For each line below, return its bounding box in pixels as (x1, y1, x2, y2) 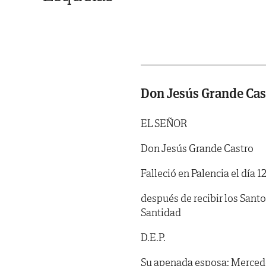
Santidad (141, 205, 181, 219)
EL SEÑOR (141, 116, 187, 130)
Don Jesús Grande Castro (141, 141, 254, 155)
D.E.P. (141, 230, 166, 244)
